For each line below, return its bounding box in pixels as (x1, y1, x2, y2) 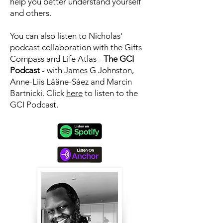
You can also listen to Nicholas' (10, 31, 122, 41)
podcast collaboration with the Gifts (10, 42, 142, 52)
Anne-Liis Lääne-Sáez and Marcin (10, 77, 132, 87)
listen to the (95, 88, 138, 98)
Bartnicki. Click (10, 88, 64, 98)
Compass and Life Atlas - (10, 54, 104, 64)
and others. (10, 8, 51, 18)
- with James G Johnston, (42, 65, 134, 75)
